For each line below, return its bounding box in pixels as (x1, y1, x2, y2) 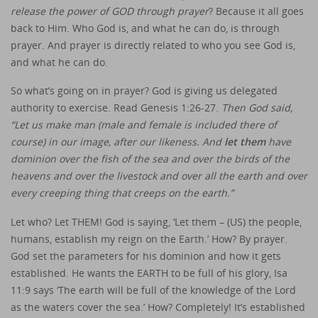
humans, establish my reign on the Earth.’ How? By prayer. (11, 232, 287, 246)
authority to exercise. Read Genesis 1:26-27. (11, 101, 221, 115)
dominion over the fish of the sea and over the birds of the (11, 152, 290, 166)
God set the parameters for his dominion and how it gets (11, 249, 281, 263)
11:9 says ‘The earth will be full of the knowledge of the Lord (11, 283, 296, 297)
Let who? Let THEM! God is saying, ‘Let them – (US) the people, (11, 215, 302, 229)
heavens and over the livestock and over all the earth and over (11, 169, 307, 183)
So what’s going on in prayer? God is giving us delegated (11, 84, 278, 98)
